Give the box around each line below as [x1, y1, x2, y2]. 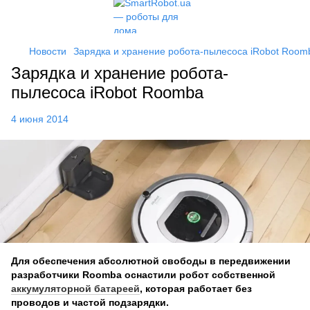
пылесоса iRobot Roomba [11, 83, 203, 102]
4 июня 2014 [11, 113, 69, 125]
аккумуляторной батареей [11, 283, 140, 295]
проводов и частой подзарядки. [11, 297, 172, 309]
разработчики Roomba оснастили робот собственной [11, 269, 275, 281]
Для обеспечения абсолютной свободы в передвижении [11, 255, 291, 267]
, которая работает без [140, 283, 252, 295]
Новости [29, 46, 66, 57]
